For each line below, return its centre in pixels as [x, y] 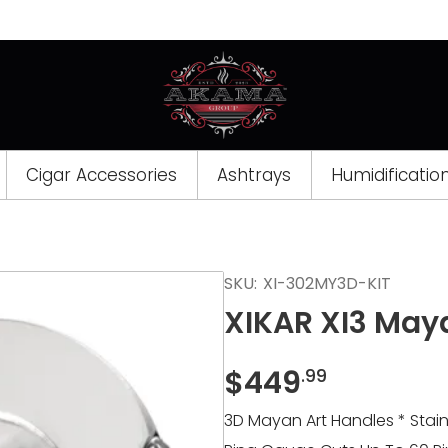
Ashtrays [254, 175]
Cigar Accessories [101, 175]
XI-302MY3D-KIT [327, 283]
